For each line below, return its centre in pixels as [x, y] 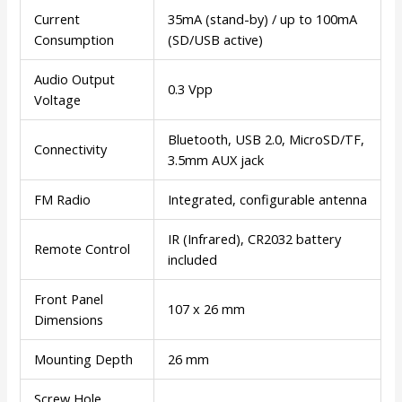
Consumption [74, 40]
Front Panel [69, 299]
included [193, 260]
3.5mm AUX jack [216, 160]
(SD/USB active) [216, 40]
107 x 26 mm [207, 309]
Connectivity [71, 149]
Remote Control [83, 249]
